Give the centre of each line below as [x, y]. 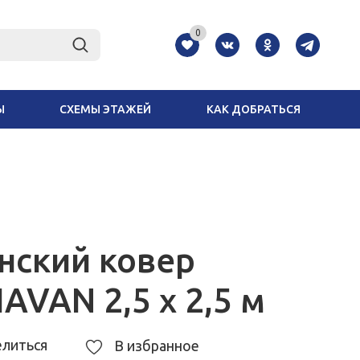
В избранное [156, 346]
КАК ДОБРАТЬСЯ [253, 109]
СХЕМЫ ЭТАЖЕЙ [106, 109]
